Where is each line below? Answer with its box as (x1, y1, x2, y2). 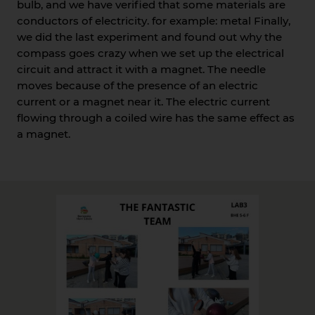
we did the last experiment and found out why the (16, 30, 282, 44)
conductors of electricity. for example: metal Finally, (16, 14, 290, 28)
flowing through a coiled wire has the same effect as (16, 111, 295, 125)
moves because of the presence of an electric (16, 79, 258, 93)
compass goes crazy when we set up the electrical (16, 46, 284, 60)
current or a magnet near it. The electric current (16, 95, 270, 109)
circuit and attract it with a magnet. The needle (16, 63, 266, 77)
